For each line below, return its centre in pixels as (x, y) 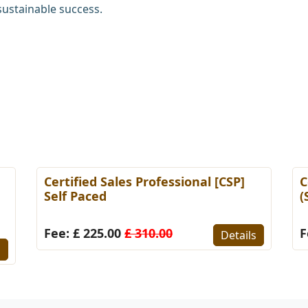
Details (239, 235)
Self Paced (75, 196)
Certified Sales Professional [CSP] (144, 181)
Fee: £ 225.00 (84, 233)
